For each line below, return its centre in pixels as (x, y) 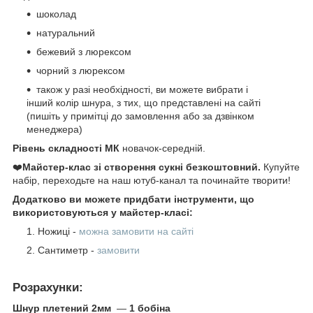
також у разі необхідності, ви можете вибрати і (142, 89)
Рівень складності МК (66, 148)
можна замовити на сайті (136, 231)
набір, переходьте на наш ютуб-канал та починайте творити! (152, 180)
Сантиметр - (67, 250)
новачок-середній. (162, 148)
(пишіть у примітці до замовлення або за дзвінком (140, 116)
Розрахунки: (48, 287)
